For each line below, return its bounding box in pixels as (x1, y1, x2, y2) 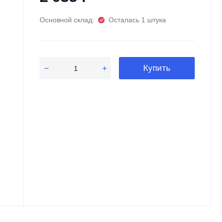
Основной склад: (39, 16, 94, 24)
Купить (143, 63, 171, 73)
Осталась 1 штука (109, 16, 166, 24)
